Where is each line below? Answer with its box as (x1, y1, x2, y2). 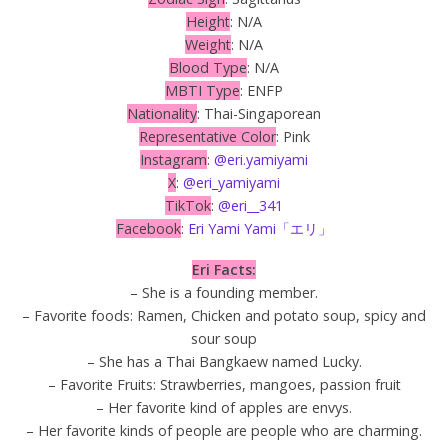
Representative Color (138, 126, 276, 146)
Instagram (140, 149, 207, 169)
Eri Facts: (192, 259, 256, 279)
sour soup (191, 328, 257, 348)
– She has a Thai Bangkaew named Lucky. (86, 351, 362, 371)
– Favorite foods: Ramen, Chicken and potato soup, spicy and (22, 305, 426, 325)
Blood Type (169, 57, 247, 77)
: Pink (275, 126, 310, 146)
